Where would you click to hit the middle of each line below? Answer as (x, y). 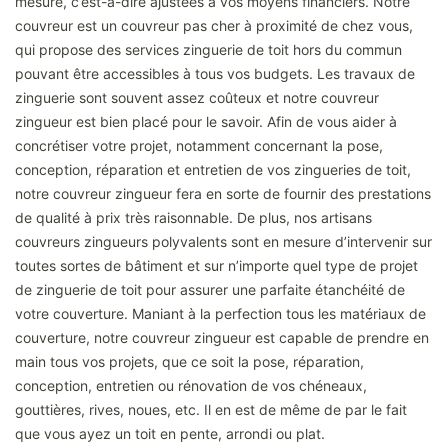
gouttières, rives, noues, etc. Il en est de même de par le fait (211, 410)
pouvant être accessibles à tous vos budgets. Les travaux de (215, 74)
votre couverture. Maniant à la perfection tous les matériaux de (220, 314)
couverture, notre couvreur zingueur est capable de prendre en (222, 338)
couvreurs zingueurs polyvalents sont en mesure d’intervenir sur (223, 242)
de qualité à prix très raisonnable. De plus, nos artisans (193, 218)
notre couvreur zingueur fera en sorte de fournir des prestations (223, 194)
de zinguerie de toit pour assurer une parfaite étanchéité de (210, 290)
